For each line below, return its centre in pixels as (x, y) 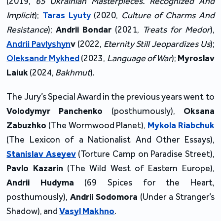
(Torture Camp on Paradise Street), (145, 154)
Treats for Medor (176, 29)
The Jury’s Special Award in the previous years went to (110, 96)
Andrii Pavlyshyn (39, 44)
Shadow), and (33, 211)
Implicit (21, 15)
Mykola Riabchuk (181, 125)
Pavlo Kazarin (35, 168)
